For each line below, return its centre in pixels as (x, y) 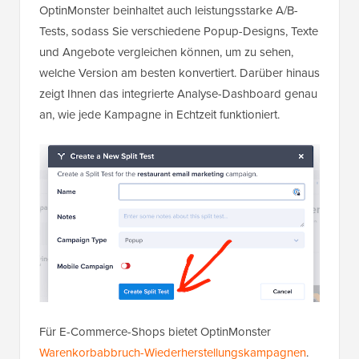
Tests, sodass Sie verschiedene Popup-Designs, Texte (179, 31)
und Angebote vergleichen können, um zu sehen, (166, 52)
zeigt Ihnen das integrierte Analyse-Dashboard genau (178, 93)
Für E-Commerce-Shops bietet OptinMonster (155, 332)
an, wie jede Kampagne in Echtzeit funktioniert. (159, 114)
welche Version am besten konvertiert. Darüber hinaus (179, 73)
